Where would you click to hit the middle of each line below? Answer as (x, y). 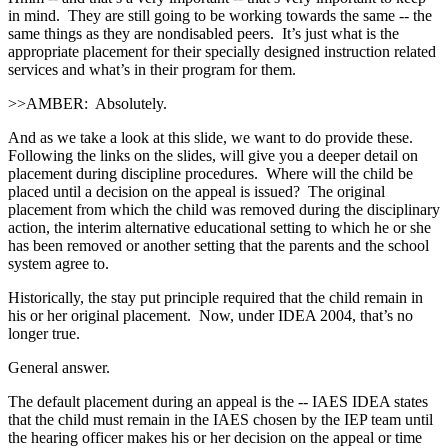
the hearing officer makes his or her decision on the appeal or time (215, 437)
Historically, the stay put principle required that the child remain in (215, 297)
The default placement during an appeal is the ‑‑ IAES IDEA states (218, 401)
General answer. (59, 367)
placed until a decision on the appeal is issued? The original (196, 191)
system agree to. (58, 263)
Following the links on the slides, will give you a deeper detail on (213, 155)
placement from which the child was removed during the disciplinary (224, 209)
